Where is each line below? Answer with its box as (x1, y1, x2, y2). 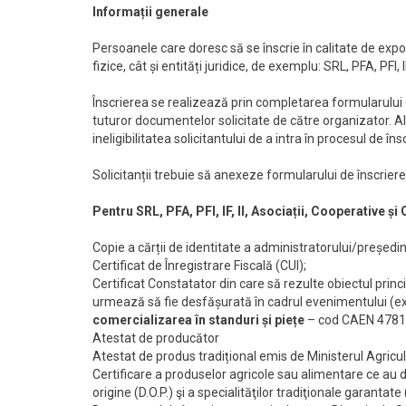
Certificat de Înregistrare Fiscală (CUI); (92, 257, 306, 273)
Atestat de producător (92, 330, 219, 345)
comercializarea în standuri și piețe (92, 312, 304, 327)
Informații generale (92, 4, 208, 19)
